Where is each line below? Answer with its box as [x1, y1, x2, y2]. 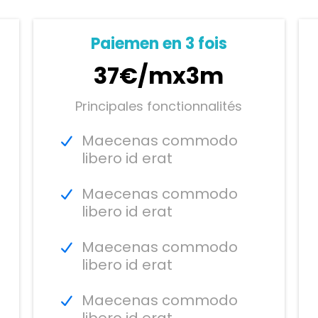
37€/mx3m [94, 59, 224, 92]
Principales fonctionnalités [75, 97, 243, 115]
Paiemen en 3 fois [90, 32, 227, 55]
